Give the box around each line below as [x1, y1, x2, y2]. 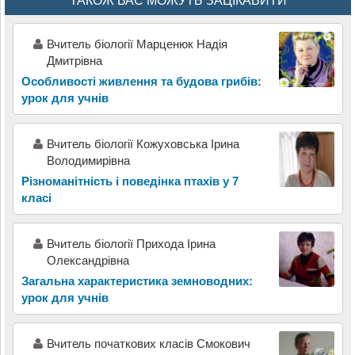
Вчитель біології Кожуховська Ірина [46, 137, 239, 151]
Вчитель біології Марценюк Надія [46, 37, 227, 52]
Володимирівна [46, 154, 130, 168]
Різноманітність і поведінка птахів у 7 [21, 174, 239, 189]
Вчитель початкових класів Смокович [46, 337, 250, 351]
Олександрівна [46, 254, 129, 268]
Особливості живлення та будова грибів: [21, 74, 261, 89]
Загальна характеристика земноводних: [21, 274, 253, 288]
